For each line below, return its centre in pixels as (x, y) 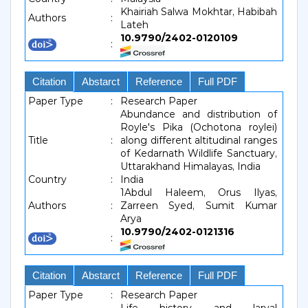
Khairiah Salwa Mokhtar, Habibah (199, 12)
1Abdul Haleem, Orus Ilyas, (199, 192)
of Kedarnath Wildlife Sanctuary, (199, 153)
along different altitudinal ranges (199, 140)
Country (47, 179)
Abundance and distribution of (199, 114)
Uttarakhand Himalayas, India (190, 166)
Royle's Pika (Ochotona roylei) (199, 127)
